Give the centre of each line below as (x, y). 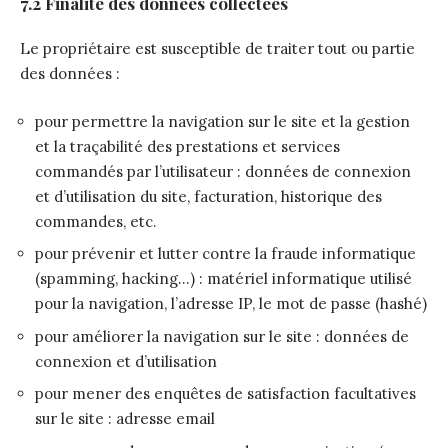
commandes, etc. (96, 221)
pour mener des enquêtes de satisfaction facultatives (225, 393)
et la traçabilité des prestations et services (187, 146)
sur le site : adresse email (125, 418)
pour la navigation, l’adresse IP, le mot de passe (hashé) (231, 303)
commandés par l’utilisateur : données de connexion (223, 171)
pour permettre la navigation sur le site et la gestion (222, 121)
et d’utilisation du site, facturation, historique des (208, 196)
